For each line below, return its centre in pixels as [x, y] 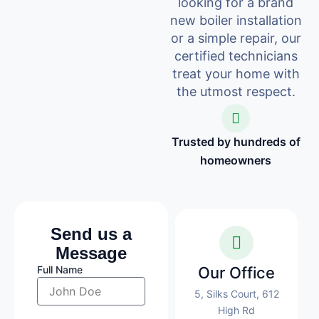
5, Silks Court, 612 [236, 293]
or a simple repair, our [236, 38]
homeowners [236, 160]
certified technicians [236, 56]
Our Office [237, 272]
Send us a [91, 234]
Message [91, 253]
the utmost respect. [236, 91]
